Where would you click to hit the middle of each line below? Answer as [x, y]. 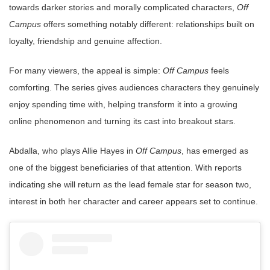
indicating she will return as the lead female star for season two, [130, 184]
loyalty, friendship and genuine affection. [86, 41]
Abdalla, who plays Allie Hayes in [72, 150]
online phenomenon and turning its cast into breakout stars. [122, 121]
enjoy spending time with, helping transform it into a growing [123, 104]
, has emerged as [215, 150]
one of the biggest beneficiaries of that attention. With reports [125, 167]
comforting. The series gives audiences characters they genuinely [134, 87]
